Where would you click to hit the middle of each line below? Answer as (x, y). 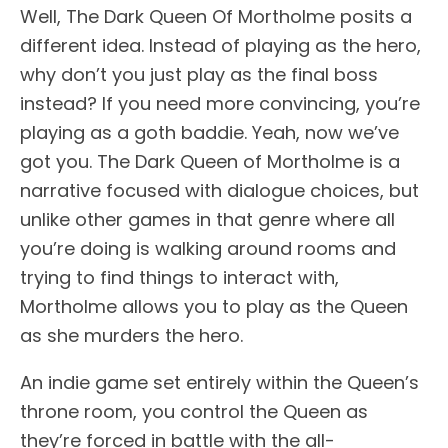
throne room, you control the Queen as (194, 411)
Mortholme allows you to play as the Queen (214, 306)
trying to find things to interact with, (179, 277)
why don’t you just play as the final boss (199, 74)
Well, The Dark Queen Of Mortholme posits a (216, 16)
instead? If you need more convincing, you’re (220, 103)
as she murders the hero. (131, 335)
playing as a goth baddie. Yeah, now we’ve (209, 132)
